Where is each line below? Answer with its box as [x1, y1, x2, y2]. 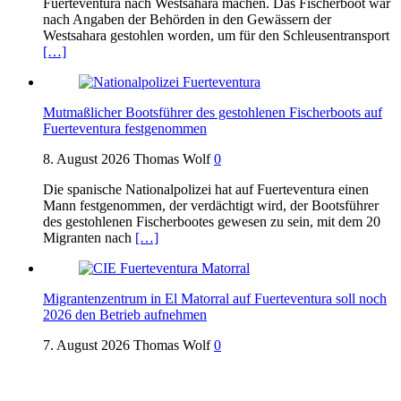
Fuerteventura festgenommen [43, 120, 207, 136]
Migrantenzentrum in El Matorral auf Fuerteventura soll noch [43, 290, 387, 306]
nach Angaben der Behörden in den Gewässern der [43, 11, 331, 27]
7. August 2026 [43, 337, 130, 353]
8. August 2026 [43, 150, 130, 166]
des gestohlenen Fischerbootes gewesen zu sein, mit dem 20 [43, 213, 380, 229]
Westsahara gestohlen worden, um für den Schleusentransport [43, 27, 389, 43]
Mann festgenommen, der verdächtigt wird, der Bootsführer [43, 197, 379, 213]
